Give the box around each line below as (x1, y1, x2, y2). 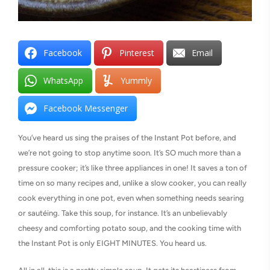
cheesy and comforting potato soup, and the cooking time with (18, 224, 241, 233)
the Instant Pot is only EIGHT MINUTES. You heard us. (18, 239, 207, 248)
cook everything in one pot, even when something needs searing (18, 193, 244, 203)
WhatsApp (43, 75, 83, 87)
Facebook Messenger (43, 102, 128, 115)
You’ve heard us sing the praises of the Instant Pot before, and (18, 133, 236, 143)
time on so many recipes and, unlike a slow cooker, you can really (18, 178, 246, 188)
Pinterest (119, 47, 154, 59)
